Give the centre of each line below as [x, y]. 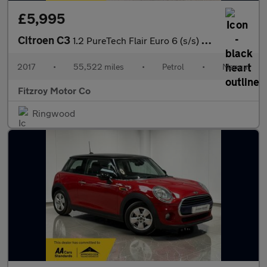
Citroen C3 [45, 40]
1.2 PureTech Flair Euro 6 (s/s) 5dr [137, 40]
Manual [236, 66]
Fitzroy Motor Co [54, 90]
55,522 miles [99, 66]
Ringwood [54, 113]
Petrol [173, 66]
